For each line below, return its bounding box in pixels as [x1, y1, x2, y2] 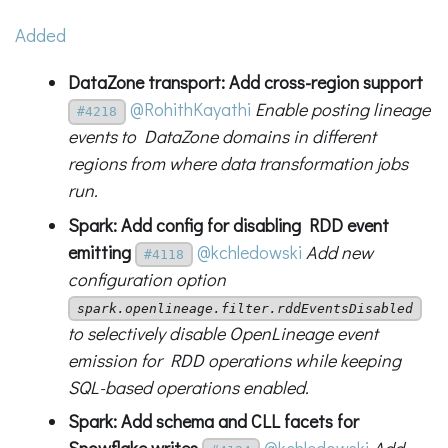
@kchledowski [196, 239, 302, 264]
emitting [67, 239, 131, 264]
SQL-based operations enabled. [67, 374, 309, 399]
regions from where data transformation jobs [67, 151, 408, 176]
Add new [305, 239, 373, 264]
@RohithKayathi [129, 97, 251, 122]
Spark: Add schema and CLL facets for [67, 409, 359, 434]
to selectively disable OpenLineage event [67, 320, 378, 345]
